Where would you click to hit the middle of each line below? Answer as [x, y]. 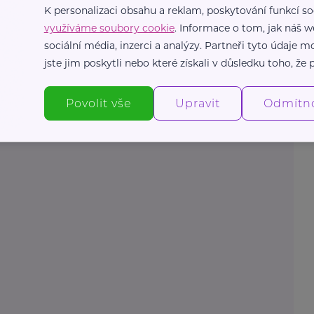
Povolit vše [98, 103]
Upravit [197, 103]
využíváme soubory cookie [109, 28]
